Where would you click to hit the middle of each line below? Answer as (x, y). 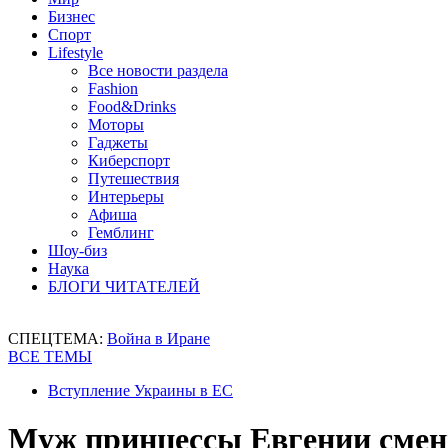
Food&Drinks (132, 106)
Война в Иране (158, 338)
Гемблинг (121, 232)
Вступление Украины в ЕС (140, 390)
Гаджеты (118, 142)
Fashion (113, 88)
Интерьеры (126, 196)
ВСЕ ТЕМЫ (50, 356)
